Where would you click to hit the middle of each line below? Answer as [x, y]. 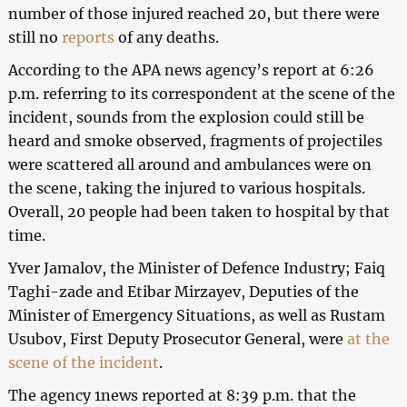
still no [35, 38]
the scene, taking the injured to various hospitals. [186, 189]
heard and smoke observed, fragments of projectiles [195, 141]
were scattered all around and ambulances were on [189, 165]
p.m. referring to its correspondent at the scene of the [201, 94]
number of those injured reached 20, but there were [194, 14]
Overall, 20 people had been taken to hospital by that [199, 212]
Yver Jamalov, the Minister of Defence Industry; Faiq [196, 268]
